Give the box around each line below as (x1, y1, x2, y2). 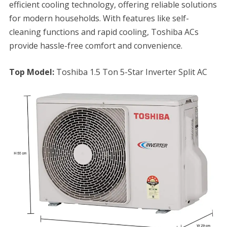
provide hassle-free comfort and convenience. (9, 40, 182, 52)
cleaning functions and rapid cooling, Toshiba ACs (9, 26, 199, 38)
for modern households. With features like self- (9, 13, 189, 24)
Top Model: (9, 66, 54, 78)
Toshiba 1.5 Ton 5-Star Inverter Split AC (54, 66, 207, 78)
